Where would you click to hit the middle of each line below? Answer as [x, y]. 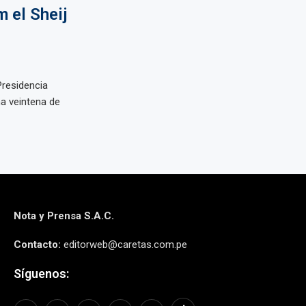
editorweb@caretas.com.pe [124, 245]
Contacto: [37, 245]
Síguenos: [41, 274]
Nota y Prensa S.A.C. [64, 216]
